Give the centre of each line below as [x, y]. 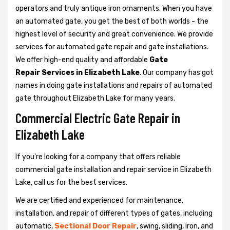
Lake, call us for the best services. [71, 182]
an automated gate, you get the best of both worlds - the [112, 21]
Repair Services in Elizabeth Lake [78, 72]
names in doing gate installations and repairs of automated [114, 85]
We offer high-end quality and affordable [82, 60]
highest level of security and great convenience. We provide [114, 34]
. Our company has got [177, 72]
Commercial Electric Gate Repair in [98, 118]
